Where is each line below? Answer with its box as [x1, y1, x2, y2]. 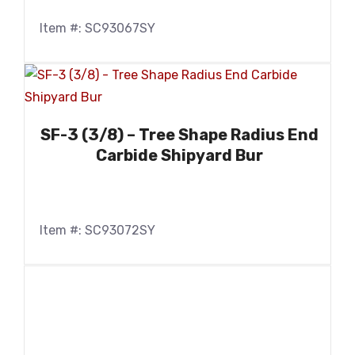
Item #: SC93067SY [40, 21, 155, 36]
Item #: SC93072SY [40, 223, 155, 239]
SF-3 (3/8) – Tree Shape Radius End [40, 125, 319, 145]
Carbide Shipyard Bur [95, 146, 263, 166]
